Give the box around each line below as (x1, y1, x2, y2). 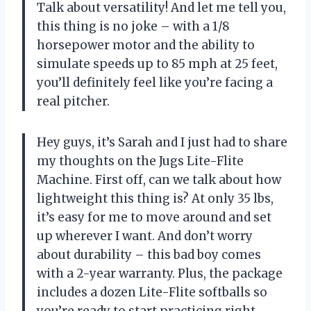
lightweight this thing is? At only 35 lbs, (37, 190, 274, 206)
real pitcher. (37, 93, 110, 109)
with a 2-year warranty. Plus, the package (37, 265, 283, 281)
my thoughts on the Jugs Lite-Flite (37, 153, 244, 169)
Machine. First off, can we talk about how (37, 171, 281, 187)
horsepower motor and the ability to (37, 37, 255, 53)
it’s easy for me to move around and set (37, 209, 271, 225)
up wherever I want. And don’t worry (37, 228, 253, 244)
